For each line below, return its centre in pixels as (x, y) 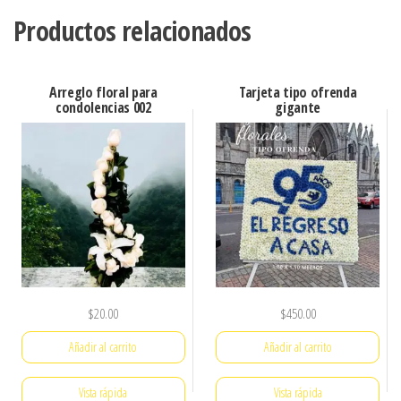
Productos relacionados (132, 31)
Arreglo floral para (103, 93)
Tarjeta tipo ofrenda (298, 93)
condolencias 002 (103, 108)
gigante (298, 108)
